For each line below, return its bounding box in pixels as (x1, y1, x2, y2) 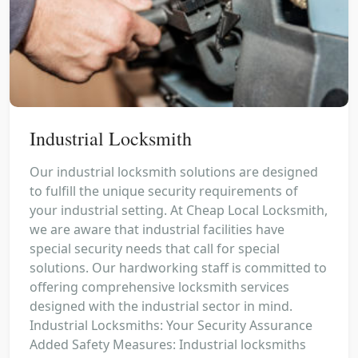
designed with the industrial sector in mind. (30, 297, 292, 316)
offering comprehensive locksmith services (30, 278, 289, 296)
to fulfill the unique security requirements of (30, 182, 298, 201)
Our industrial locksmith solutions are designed (30, 163, 318, 181)
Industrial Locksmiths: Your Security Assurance (30, 316, 312, 335)
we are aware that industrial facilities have (30, 221, 284, 239)
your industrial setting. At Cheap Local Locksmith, (30, 201, 328, 220)
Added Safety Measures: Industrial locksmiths (30, 336, 306, 354)
